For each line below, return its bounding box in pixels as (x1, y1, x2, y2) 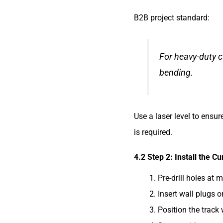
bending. (159, 68, 194, 78)
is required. (133, 127, 172, 137)
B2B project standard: (133, 13, 210, 23)
